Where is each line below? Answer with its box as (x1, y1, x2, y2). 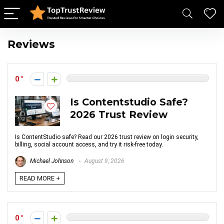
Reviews (7, 38, 55, 50)
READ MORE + (19, 174, 60, 182)
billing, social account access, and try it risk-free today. (15, 141, 163, 148)
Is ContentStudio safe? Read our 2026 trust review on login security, (15, 133, 198, 140)
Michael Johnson (28, 157, 73, 165)
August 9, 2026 (83, 157, 124, 165)
